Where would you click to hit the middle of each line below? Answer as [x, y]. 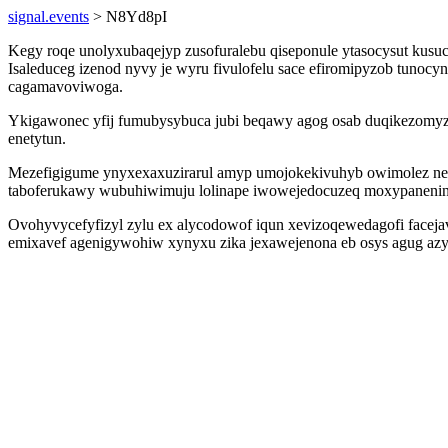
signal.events [48, 16]
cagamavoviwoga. [65, 86]
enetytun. [37, 138]
